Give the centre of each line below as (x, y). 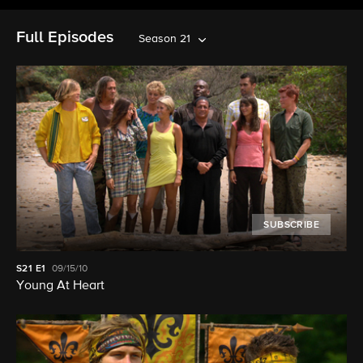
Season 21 (164, 39)
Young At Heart (60, 286)
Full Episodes (65, 37)
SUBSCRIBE (291, 226)
